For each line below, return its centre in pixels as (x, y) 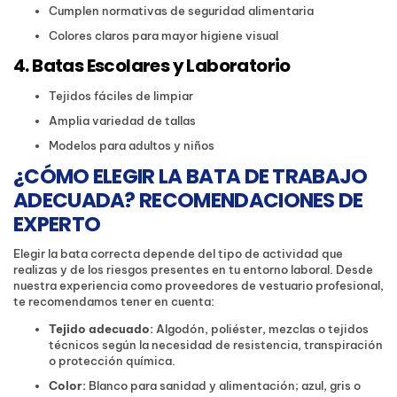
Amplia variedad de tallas (122, 121)
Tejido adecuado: (101, 329)
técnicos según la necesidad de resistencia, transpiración (216, 345)
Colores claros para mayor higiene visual (163, 36)
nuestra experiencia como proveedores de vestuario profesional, (198, 286)
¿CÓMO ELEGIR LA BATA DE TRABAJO (191, 177)
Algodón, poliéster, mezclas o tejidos (261, 329)
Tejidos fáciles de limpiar (121, 96)
